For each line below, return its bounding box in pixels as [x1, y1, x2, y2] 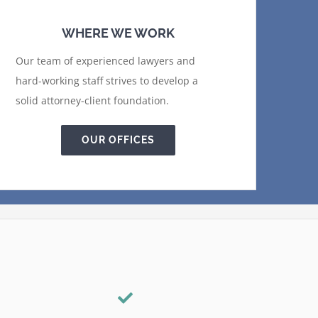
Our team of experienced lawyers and [16, 53, 195, 67]
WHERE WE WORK [61, 25, 175, 40]
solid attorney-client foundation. [16, 93, 169, 107]
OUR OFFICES [81, 133, 155, 146]
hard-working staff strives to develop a [16, 73, 198, 87]
